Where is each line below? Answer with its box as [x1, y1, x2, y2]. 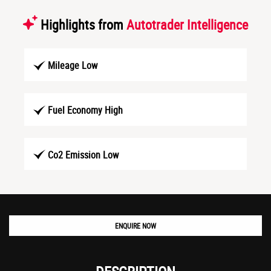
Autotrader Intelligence [126, 16, 248, 33]
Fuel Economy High [48, 103, 123, 117]
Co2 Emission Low [48, 148, 119, 162]
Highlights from [38, 16, 126, 33]
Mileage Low [48, 58, 97, 72]
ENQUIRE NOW [115, 221, 156, 231]
